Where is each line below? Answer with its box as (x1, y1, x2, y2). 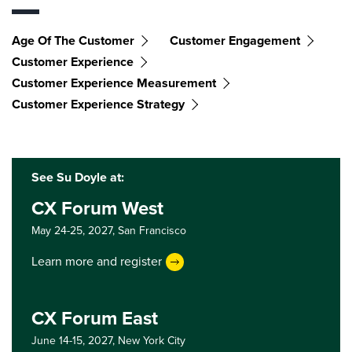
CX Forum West (31, 193, 163, 222)
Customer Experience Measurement (12, 73, 216, 92)
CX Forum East (31, 303, 158, 332)
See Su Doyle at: (31, 167, 124, 186)
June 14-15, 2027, (31, 332, 118, 349)
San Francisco (118, 222, 186, 239)
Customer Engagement (170, 31, 300, 49)
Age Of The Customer (12, 31, 134, 49)
